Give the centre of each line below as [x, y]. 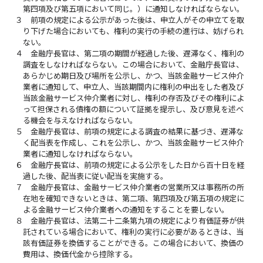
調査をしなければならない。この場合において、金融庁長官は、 [134, 64]
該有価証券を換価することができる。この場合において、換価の [134, 243]
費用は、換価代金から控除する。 [80, 254]
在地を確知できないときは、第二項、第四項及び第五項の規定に [134, 198]
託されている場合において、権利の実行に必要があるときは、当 [134, 232]
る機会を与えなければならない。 [80, 120]
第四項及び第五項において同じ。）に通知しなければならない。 [134, 9]
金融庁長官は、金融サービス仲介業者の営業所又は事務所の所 [138, 187]
